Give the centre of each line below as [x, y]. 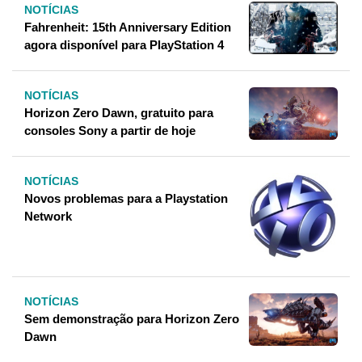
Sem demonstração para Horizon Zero [132, 318]
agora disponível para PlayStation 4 [124, 45]
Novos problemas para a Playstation [126, 199]
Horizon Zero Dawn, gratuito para [119, 113]
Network [48, 217]
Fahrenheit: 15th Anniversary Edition [128, 27]
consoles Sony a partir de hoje [110, 131]
